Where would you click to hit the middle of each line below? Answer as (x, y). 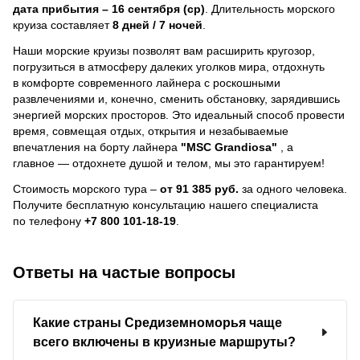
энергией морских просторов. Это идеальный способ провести (179, 115)
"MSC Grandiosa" (231, 147)
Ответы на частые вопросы (124, 272)
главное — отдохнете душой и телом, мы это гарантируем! (169, 163)
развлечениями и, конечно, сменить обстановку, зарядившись (176, 98)
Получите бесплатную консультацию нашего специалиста (166, 205)
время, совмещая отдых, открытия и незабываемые (151, 131)
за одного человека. (293, 188)
